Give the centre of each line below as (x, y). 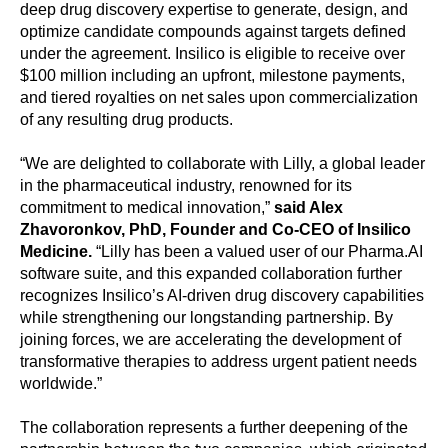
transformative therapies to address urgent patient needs (218, 361)
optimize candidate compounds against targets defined (213, 31)
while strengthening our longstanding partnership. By (206, 317)
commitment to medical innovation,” (147, 207)
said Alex (308, 207)
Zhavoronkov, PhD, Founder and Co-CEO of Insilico (215, 229)
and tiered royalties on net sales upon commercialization (219, 97)
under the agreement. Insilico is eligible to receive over (212, 53)
